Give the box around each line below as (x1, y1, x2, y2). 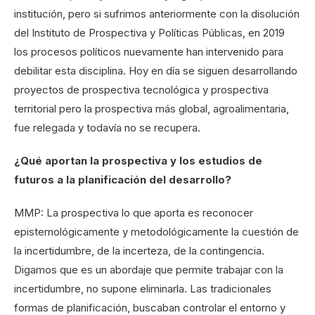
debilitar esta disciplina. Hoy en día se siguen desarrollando (14, 64, 297, 78)
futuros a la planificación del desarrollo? (14, 173, 231, 187)
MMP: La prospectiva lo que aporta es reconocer (14, 206, 253, 220)
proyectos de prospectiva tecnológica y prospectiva (14, 83, 269, 97)
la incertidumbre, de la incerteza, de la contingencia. (14, 244, 264, 258)
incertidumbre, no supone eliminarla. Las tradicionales (14, 282, 271, 296)
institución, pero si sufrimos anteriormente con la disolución (14, 7, 300, 21)
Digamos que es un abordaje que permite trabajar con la (14, 263, 283, 277)
